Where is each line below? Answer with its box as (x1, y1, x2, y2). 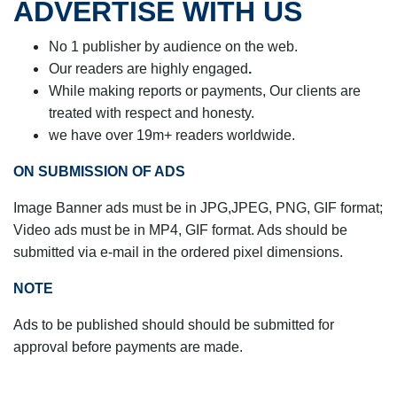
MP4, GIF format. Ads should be (145, 222, 347, 237)
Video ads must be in (13, 222, 145, 237)
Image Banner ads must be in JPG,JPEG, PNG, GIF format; (13, 200, 383, 215)
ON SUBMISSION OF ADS (13, 164, 185, 179)
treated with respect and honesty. (49, 105, 254, 121)
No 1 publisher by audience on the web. (49, 39, 298, 54)
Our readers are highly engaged (49, 61, 248, 76)
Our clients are (269, 83, 361, 98)
